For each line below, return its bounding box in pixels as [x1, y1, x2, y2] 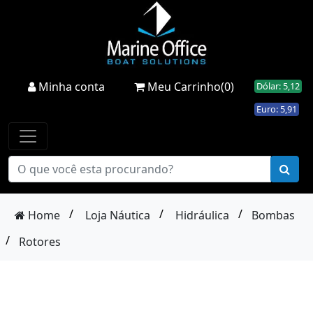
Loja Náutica [85, 207, 150, 223]
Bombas [252, 207, 295, 223]
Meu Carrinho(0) [145, 78, 234, 94]
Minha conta [36, 78, 105, 94]
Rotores [19, 233, 61, 249]
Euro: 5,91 [254, 102, 299, 115]
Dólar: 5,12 [254, 79, 302, 92]
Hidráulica [175, 207, 229, 223]
